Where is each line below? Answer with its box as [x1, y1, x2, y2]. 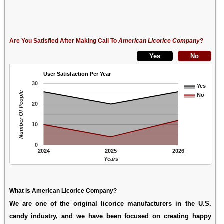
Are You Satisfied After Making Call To [9, 37, 118, 44]
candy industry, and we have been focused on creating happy [9, 212, 211, 220]
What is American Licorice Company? [9, 187, 117, 194]
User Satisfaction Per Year [43, 70, 111, 77]
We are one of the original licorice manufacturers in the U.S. [9, 199, 211, 207]
